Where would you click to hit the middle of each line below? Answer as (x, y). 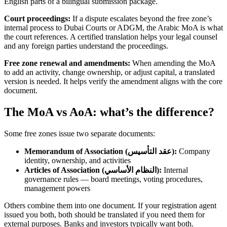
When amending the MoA (173, 63)
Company (194, 151)
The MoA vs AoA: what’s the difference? (109, 112)
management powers (57, 188)
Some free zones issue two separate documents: (80, 133)
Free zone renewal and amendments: (67, 63)
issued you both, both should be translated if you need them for (104, 214)
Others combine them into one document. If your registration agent (110, 205)
